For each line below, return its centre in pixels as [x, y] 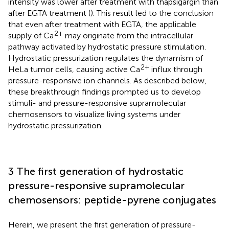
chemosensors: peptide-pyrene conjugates [112, 200]
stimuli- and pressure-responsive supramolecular [97, 103]
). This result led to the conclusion [152, 13]
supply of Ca [31, 35]
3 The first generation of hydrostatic [96, 171]
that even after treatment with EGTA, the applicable [102, 24]
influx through [176, 69]
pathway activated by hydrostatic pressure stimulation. [107, 47]
